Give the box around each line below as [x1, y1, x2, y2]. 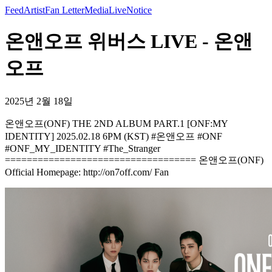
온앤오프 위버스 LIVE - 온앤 [5, 30, 253, 53]
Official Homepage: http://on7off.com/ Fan [5, 166, 169, 177]
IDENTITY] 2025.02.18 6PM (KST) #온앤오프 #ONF [5, 131, 222, 141]
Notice [126, 5, 152, 15]
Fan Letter [45, 5, 84, 15]
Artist [24, 5, 45, 15]
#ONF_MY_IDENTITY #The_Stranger [5, 143, 160, 154]
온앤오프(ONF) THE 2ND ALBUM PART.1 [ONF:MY [5, 118, 228, 129]
